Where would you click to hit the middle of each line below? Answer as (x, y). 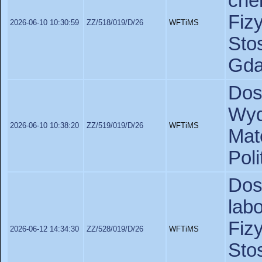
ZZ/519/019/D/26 (115, 125)
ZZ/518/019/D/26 (115, 23)
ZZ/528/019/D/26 (115, 229)
